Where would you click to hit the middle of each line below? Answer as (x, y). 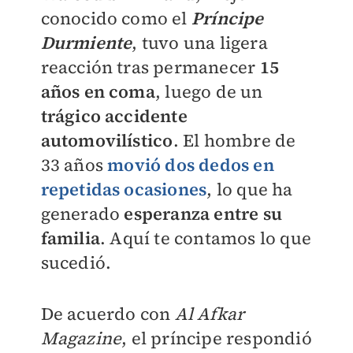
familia (70, 238)
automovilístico (107, 140)
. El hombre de (234, 140)
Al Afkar (210, 314)
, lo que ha (250, 189)
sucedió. (76, 262)
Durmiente (86, 43)
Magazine (81, 338)
